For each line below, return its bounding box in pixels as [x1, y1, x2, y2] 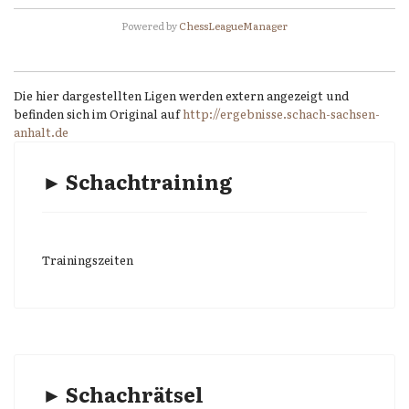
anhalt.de [14, 123, 68, 141]
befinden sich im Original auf [14, 105, 183, 122]
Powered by [121, 18, 179, 33]
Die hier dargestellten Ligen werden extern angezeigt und [14, 87, 349, 104]
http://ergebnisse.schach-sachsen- [183, 105, 380, 122]
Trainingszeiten [42, 251, 133, 268]
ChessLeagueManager [179, 18, 288, 33]
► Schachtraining [42, 166, 232, 196]
